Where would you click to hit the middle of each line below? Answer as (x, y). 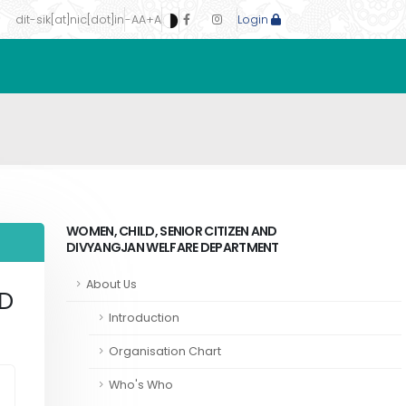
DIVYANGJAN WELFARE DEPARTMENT (173, 247)
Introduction (144, 318)
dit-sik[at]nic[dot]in (70, 19)
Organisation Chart (165, 351)
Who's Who (141, 385)
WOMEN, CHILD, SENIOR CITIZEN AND (172, 231)
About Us (111, 284)
